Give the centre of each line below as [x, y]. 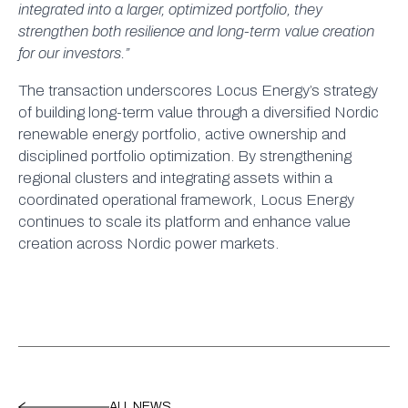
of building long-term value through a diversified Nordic [199, 112]
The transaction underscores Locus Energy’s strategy [198, 91]
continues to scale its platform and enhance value [184, 222]
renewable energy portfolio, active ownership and [182, 134]
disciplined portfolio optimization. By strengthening [185, 156]
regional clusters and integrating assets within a [175, 178]
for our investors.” [74, 53]
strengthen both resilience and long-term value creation [196, 31]
